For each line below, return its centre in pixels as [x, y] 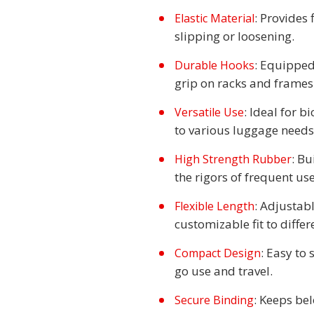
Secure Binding [214, 300]
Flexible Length [214, 206]
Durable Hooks [214, 65]
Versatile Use [209, 112]
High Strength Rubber [233, 159]
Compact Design [218, 253]
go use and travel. [224, 271]
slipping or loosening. [234, 36]
